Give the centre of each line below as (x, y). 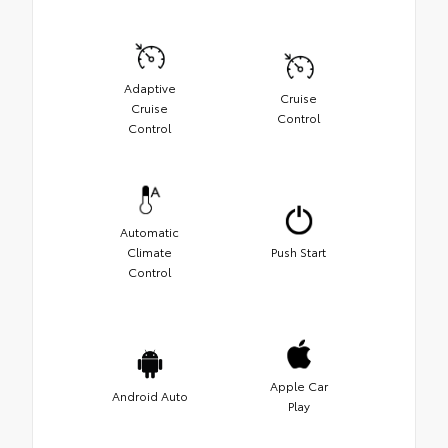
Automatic (149, 231)
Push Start (298, 251)
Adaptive (149, 87)
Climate (149, 251)
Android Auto (149, 395)
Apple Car (298, 385)
